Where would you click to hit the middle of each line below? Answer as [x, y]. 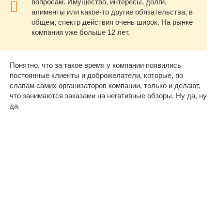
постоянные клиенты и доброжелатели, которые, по [96, 76]
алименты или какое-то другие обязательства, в [112, 12]
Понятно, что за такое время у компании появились [95, 65]
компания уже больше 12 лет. [81, 32]
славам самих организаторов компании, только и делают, [105, 86]
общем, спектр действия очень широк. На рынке [112, 22]
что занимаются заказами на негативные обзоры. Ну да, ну [108, 96]
